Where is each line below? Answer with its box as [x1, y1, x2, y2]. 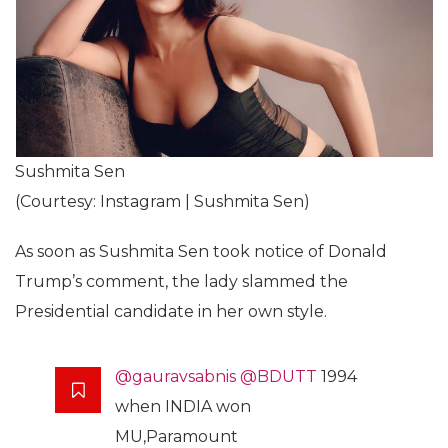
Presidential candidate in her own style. [15, 302, 327, 322]
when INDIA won [115, 397, 251, 417]
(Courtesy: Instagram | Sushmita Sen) [15, 192, 310, 212]
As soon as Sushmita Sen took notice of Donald [15, 242, 387, 262]
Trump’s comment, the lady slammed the [15, 272, 348, 292]
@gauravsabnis [115, 367, 236, 387]
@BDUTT [240, 367, 317, 387]
